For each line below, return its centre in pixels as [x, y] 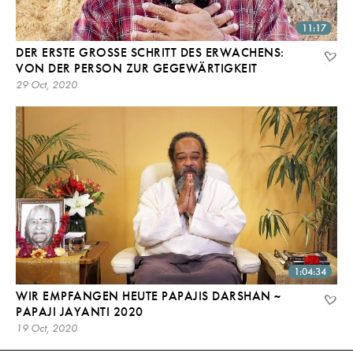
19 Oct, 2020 [46, 328]
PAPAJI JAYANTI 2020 [80, 312]
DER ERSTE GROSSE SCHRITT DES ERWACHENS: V [150, 52]
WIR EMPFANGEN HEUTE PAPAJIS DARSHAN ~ [149, 296]
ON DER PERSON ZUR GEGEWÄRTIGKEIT [134, 68]
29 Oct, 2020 [46, 84]
